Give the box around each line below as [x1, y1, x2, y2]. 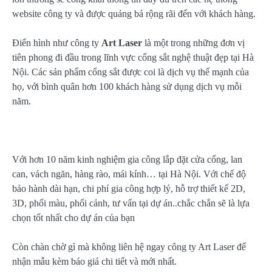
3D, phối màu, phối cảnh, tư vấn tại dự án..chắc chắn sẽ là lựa [12, 198, 250, 209]
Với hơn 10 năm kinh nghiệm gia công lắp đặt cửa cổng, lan [12, 154, 242, 165]
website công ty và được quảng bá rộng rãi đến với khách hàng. [12, 8, 256, 19]
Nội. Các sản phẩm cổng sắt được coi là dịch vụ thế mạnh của [12, 67, 249, 78]
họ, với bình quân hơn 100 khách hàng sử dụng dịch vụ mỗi [12, 81, 242, 92]
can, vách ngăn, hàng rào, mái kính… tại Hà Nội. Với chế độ [12, 169, 246, 180]
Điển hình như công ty [12, 38, 101, 49]
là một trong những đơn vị [142, 38, 245, 49]
